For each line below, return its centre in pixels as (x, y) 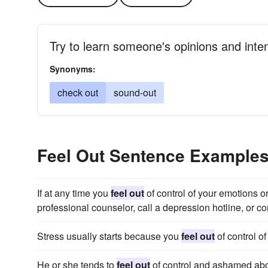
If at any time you (74, 193)
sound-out (135, 92)
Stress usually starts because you (109, 236)
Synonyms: (73, 69)
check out (78, 92)
